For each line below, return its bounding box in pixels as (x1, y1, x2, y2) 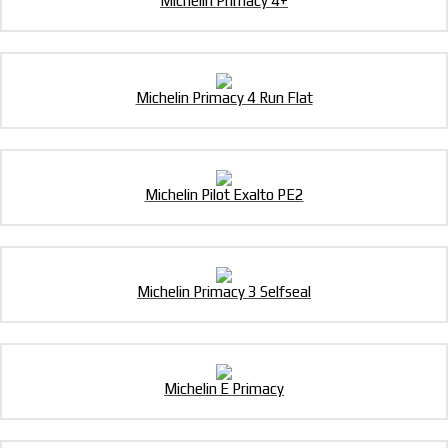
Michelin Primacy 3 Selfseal (137, 283, 311, 301)
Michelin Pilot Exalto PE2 (144, 186, 304, 204)
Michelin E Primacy (164, 380, 284, 398)
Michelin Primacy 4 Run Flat (135, 89, 313, 107)
